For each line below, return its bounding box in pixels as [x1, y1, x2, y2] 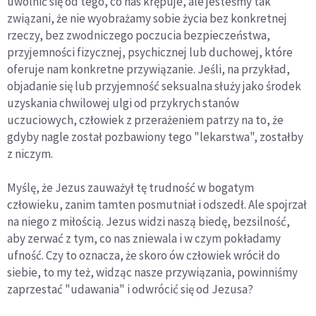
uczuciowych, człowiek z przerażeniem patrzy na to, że [7, 112, 284, 128]
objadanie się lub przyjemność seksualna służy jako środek [7, 78, 301, 95]
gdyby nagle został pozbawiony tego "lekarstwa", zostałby [7, 129, 303, 145]
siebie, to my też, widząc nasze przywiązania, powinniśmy [7, 265, 298, 281]
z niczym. [7, 146, 53, 162]
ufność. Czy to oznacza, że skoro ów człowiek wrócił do [7, 248, 280, 264]
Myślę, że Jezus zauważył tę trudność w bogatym [7, 180, 254, 196]
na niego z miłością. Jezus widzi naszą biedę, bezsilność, [7, 214, 290, 230]
